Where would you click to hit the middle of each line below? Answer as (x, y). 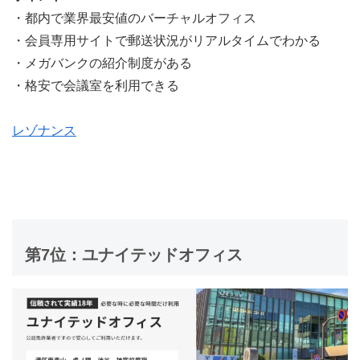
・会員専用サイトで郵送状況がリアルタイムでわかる (166, 40)
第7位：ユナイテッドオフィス (134, 254)
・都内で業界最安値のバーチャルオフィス (134, 18)
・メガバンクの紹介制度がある (102, 63)
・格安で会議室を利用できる (96, 85)
